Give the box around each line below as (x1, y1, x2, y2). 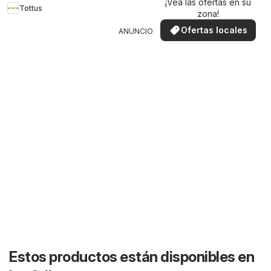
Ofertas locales (181, 25, 247, 36)
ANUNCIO (118, 27, 153, 36)
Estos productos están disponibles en (9, 248, 254, 266)
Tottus (19, 3, 42, 13)
